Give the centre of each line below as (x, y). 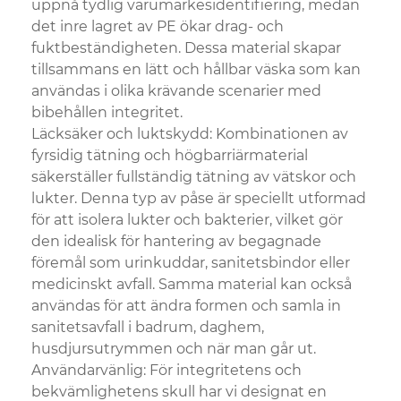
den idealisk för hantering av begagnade (176, 241)
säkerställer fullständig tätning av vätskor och (194, 176)
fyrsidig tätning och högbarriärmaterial (170, 155)
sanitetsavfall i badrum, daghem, (148, 327)
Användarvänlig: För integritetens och (166, 370)
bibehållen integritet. (107, 112)
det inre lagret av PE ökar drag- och (158, 26)
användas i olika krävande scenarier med (176, 90)
